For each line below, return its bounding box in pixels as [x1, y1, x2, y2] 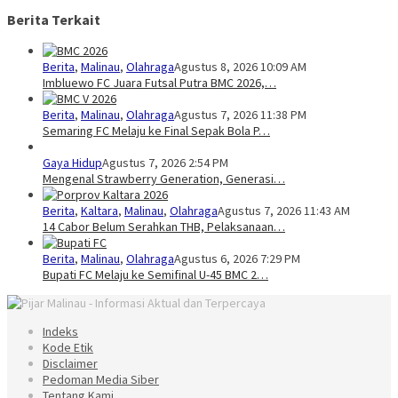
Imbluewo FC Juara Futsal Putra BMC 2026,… [43, 75, 276, 92]
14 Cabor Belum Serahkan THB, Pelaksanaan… [43, 219, 285, 235]
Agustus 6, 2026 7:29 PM [174, 251, 300, 267]
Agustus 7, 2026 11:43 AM [218, 203, 350, 219]
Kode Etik [43, 339, 93, 356]
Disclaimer [43, 355, 98, 372]
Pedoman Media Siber [43, 371, 159, 388]
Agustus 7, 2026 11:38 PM [174, 107, 306, 123]
